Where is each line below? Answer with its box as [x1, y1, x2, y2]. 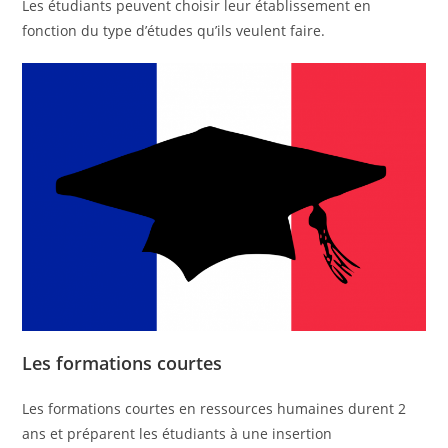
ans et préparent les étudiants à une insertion [22, 424, 333, 444]
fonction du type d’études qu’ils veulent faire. [22, 20, 326, 40]
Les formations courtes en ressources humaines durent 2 [22, 399, 407, 419]
